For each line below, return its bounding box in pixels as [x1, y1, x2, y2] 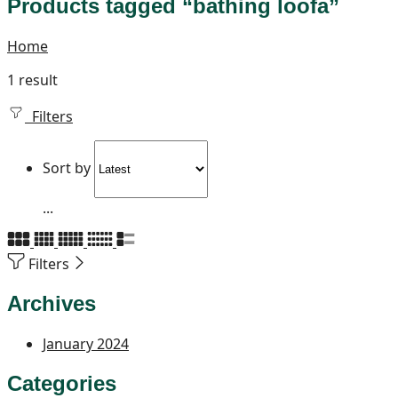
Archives [7, 291, 96, 315]
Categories [7, 370, 116, 395]
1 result [7, 69, 58, 90]
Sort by [43, 157, 94, 178]
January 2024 [43, 333, 129, 354]
